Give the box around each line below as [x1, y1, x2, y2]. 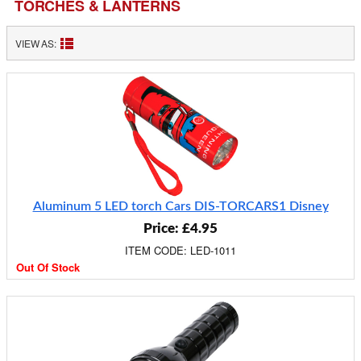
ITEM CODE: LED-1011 [125, 243, 236, 258]
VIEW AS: [15, 36, 57, 50]
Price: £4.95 [143, 222, 218, 235]
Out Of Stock [16, 259, 80, 275]
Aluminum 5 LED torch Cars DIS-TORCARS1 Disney [32, 200, 329, 213]
